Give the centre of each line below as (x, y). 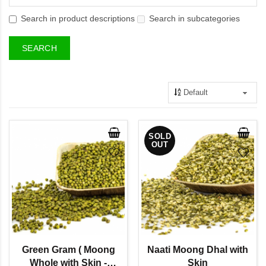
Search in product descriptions (78, 18)
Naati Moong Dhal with (198, 249)
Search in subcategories (194, 18)
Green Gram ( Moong (68, 249)
